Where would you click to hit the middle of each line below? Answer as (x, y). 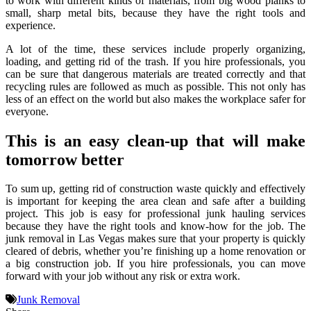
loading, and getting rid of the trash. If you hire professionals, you (155, 61)
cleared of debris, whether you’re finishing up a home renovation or (155, 251)
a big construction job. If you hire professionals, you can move (155, 264)
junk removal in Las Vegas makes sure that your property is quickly (155, 239)
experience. (31, 25)
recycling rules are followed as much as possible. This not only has (155, 86)
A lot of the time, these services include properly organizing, (155, 49)
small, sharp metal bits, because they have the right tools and (155, 12)
